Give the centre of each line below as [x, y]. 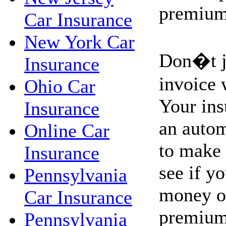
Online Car [67, 131]
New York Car [79, 42]
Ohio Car [60, 86]
